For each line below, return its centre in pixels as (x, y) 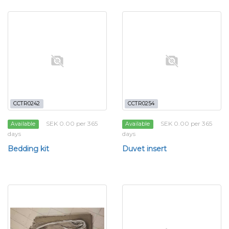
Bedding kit (28, 149)
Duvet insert (144, 149)
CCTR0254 (141, 104)
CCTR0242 (27, 104)
